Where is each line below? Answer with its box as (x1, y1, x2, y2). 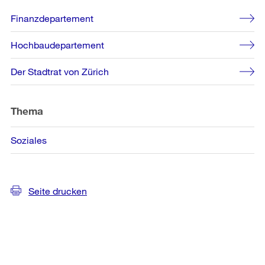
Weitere (10, 5, 56, 20)
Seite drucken (28, 185, 87, 196)
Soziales (11, 134, 47, 146)
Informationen (10, 22, 94, 37)
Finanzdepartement (11, 12, 93, 24)
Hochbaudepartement (11, 38, 104, 50)
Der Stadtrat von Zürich (11, 65, 109, 77)
